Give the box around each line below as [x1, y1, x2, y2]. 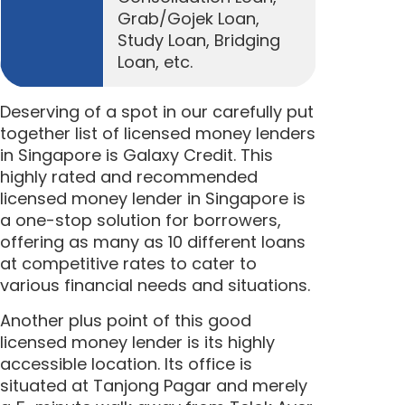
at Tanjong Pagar [71, 373, 212, 397]
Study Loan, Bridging [118, 29, 280, 52]
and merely [212, 373, 307, 397]
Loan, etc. [118, 51, 193, 74]
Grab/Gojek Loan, [118, 7, 259, 31]
